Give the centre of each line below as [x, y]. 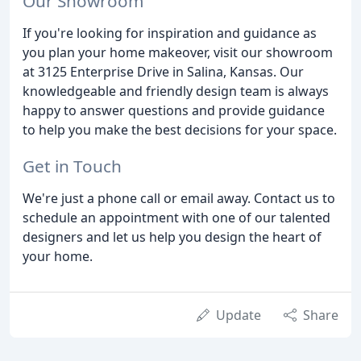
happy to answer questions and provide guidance [174, 111]
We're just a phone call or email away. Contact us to [179, 198]
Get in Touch [72, 166]
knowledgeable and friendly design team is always [176, 91]
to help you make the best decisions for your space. [180, 130]
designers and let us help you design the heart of [172, 237]
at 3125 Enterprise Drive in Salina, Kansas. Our [163, 72]
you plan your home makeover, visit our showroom [178, 53]
